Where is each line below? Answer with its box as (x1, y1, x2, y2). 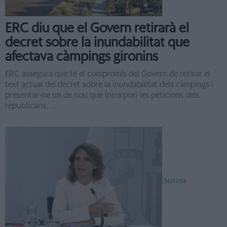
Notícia (164, 175, 186, 185)
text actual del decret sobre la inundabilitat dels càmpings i (5, 81, 213, 89)
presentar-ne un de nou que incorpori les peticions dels (5, 91, 200, 99)
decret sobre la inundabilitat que (5, 36, 190, 49)
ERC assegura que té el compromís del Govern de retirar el (5, 70, 210, 78)
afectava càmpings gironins (5, 50, 158, 63)
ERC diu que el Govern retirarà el (5, 22, 189, 35)
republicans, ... (5, 102, 56, 110)
